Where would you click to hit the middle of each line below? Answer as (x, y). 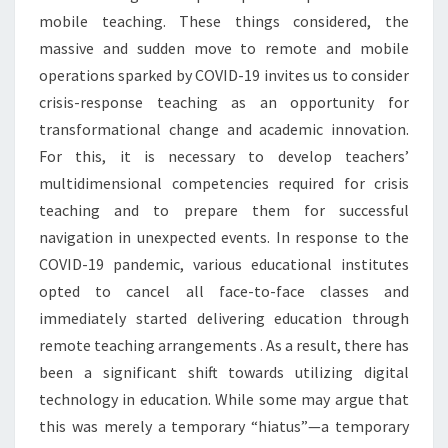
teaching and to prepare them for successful (224, 209)
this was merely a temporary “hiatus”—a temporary (224, 425)
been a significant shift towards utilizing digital (224, 371)
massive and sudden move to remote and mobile (224, 47)
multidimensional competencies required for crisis (224, 182)
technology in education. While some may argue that (224, 398)
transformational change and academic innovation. (224, 128)
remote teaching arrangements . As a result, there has (224, 344)
